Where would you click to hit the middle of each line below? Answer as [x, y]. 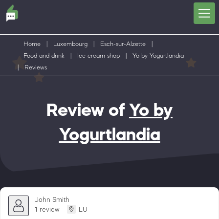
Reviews [36, 67]
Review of [88, 112]
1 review [47, 209]
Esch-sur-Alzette [123, 44]
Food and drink [44, 55]
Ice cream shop [99, 55]
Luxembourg [70, 44]
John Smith [52, 199]
